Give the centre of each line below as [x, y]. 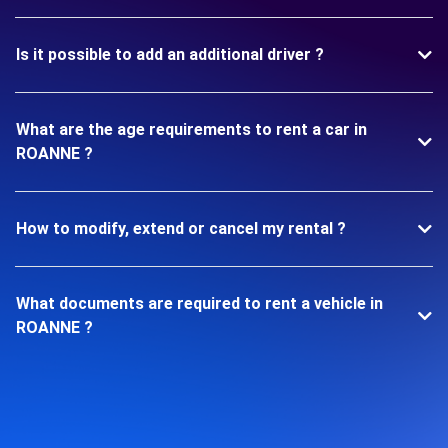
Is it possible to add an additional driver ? [170, 54]
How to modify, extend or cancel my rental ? [181, 228]
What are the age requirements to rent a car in [191, 129]
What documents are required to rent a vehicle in [199, 303]
